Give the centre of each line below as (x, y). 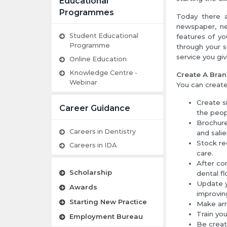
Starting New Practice (108, 202)
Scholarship (91, 173)
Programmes (87, 13)
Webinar (83, 83)
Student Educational (104, 36)
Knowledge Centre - (103, 73)
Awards (83, 187)
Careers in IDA (93, 145)
